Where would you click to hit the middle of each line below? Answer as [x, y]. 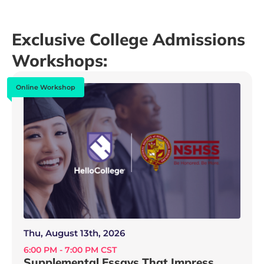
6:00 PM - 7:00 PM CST [70, 250]
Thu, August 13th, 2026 [74, 233]
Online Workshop [46, 87]
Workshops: [60, 60]
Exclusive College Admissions [128, 39]
